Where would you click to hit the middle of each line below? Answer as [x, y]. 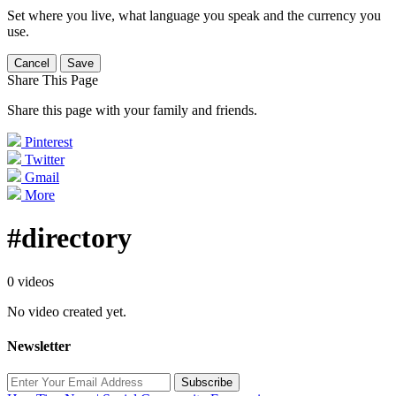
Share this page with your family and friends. [132, 110]
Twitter [45, 160]
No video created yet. [67, 311]
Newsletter [39, 346]
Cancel [32, 63]
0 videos [30, 281]
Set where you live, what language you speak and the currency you [194, 15]
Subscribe [207, 383]
